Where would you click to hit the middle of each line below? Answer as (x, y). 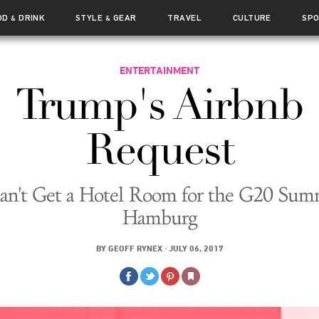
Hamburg (159, 218)
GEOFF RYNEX (135, 248)
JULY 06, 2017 (196, 248)
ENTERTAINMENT (159, 70)
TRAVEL (185, 18)
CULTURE (252, 18)
